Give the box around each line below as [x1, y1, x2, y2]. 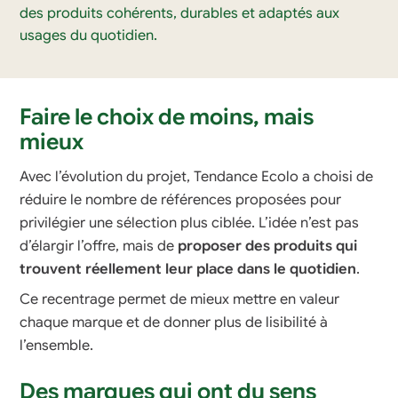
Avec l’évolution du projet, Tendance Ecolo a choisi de [20, 168, 374, 187]
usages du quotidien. [20, 26, 158, 44]
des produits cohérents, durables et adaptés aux [20, 4, 340, 22]
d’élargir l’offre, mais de [20, 237, 179, 256]
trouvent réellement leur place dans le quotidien [20, 260, 357, 279]
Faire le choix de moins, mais [20, 102, 314, 131]
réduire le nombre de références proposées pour [20, 191, 342, 210]
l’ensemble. [20, 337, 94, 355]
